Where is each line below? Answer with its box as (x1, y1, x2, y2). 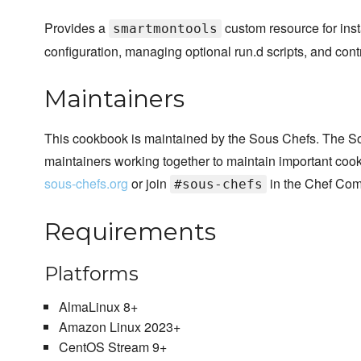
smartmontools (113, 21, 218, 37)
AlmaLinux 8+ (58, 297, 138, 317)
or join (128, 174, 170, 193)
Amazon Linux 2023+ (58, 317, 180, 337)
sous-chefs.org (44, 174, 128, 193)
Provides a (44, 19, 109, 38)
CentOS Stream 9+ (58, 338, 167, 357)
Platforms (44, 262, 139, 286)
